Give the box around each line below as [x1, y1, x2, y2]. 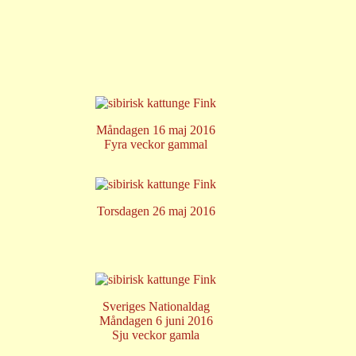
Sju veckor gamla [112, 328, 199, 342]
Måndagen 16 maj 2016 [96, 123, 215, 137]
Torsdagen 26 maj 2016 [96, 204, 215, 218]
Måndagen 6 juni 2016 [99, 314, 213, 327]
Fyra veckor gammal [104, 137, 207, 151]
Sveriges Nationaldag [102, 300, 210, 313]
